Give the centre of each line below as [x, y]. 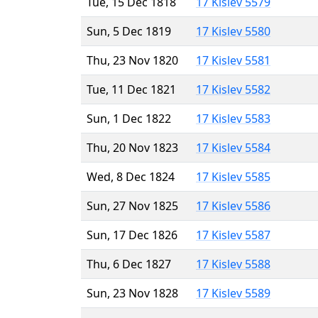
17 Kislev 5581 [233, 60]
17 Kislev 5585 [233, 176]
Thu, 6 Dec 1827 [129, 264]
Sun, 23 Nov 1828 [132, 293]
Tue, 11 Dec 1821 [131, 89]
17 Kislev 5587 [233, 235]
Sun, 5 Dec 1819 [129, 31]
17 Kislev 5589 [233, 293]
